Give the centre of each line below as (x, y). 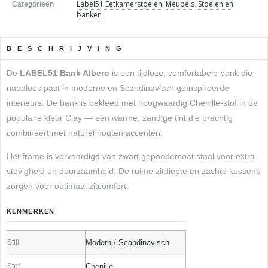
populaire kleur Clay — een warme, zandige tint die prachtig (120, 118)
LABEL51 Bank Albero (65, 73)
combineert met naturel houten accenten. (85, 133)
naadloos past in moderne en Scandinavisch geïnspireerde (118, 88)
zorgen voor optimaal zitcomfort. (68, 186)
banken (89, 14)
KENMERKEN (31, 211)
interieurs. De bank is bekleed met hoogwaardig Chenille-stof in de (132, 103)
